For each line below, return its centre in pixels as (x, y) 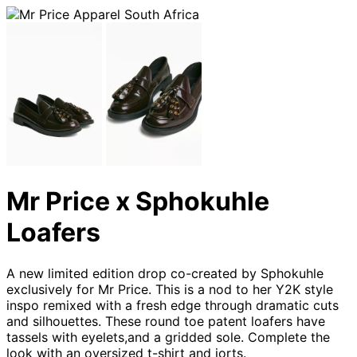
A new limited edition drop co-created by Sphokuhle (165, 273)
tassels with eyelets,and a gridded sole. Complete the (168, 337)
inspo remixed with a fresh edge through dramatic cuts (173, 305)
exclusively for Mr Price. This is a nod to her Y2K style (170, 289)
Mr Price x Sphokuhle (138, 202)
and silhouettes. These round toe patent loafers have (166, 321)
